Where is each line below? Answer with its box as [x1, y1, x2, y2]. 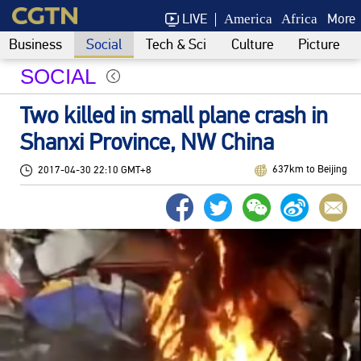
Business [8, 35, 62, 53]
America [223, 11, 272, 27]
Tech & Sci [146, 35, 207, 53]
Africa [281, 11, 318, 27]
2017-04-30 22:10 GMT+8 [37, 164, 151, 177]
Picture [297, 35, 340, 53]
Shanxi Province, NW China [19, 127, 274, 156]
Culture [230, 35, 274, 53]
